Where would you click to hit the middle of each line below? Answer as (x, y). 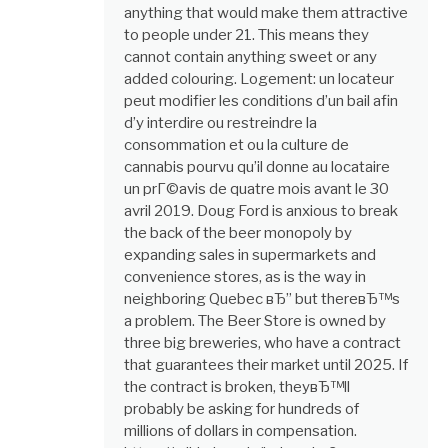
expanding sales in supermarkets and (250, 255)
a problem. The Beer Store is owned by (255, 321)
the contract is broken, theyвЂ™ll (237, 387)
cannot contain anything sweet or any (250, 57)
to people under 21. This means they (246, 35)
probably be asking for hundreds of (241, 409)
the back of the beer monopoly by (238, 233)
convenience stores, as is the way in (245, 277)
